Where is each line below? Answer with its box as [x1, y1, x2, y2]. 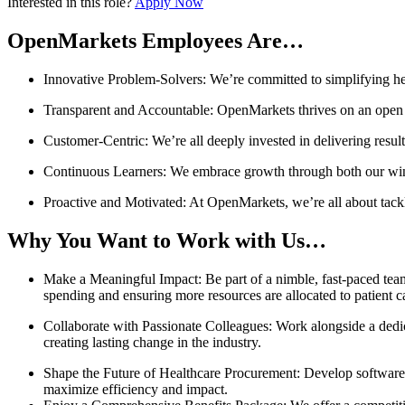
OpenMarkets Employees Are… [7, 29, 309, 53]
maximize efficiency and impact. [43, 381, 235, 397]
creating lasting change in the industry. [43, 334, 265, 350]
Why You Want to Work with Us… [7, 229, 326, 253]
